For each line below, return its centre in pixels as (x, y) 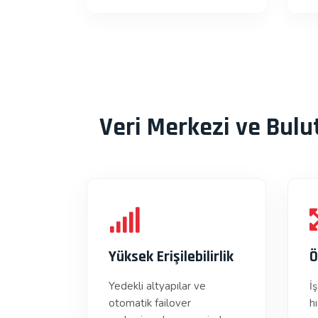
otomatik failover (150, 303)
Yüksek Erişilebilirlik (171, 257)
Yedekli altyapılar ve (157, 286)
